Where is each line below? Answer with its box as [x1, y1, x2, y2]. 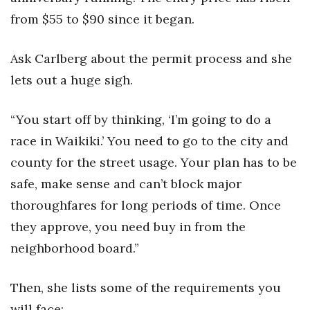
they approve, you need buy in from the [10, 219, 246, 235]
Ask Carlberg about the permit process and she [10, 51, 292, 67]
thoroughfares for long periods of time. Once [10, 197, 281, 214]
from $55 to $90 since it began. [10, 11, 194, 28]
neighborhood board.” [10, 240, 139, 257]
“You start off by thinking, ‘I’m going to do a [10, 111, 271, 128]
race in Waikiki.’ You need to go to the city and [10, 133, 289, 149]
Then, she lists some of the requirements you [10, 280, 281, 296]
